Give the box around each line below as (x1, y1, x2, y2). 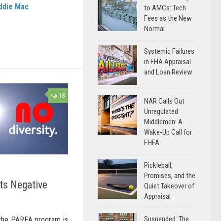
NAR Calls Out (144, 97, 184, 106)
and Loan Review (144, 68, 192, 76)
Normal (144, 24, 165, 33)
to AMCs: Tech (144, 3, 186, 12)
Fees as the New (144, 14, 192, 23)
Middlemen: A (144, 117, 183, 126)
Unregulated (144, 107, 178, 116)
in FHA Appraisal (144, 57, 191, 66)
